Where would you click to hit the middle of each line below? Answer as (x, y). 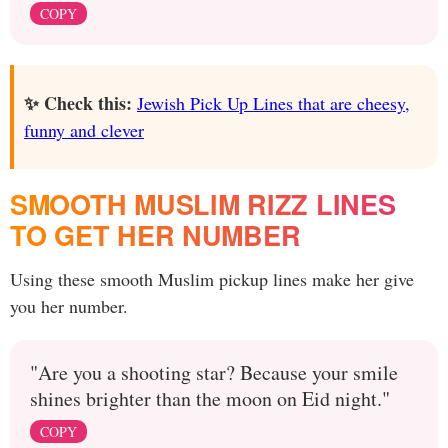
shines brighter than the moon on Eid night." (210, 399)
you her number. (69, 306)
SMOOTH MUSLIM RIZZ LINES (203, 204)
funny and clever (84, 130)
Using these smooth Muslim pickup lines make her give (212, 279)
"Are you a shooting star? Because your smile (214, 373)
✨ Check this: (78, 103)
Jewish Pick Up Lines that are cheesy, (273, 103)
